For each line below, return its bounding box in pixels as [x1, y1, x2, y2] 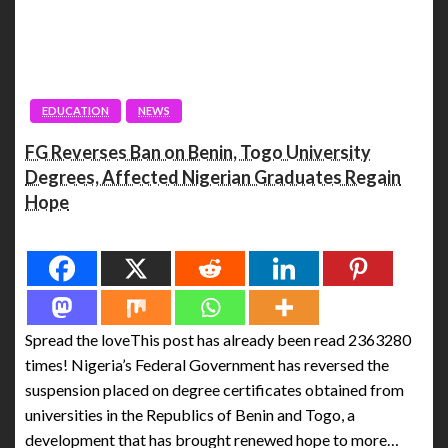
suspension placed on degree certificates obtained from [25, 379, 404, 399]
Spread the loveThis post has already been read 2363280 [25, 329, 411, 349]
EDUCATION [42, 103, 109, 117]
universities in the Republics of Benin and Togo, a [25, 404, 355, 424]
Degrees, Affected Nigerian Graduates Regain [25, 165, 401, 188]
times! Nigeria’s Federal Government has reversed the [25, 354, 389, 374]
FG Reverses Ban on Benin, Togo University [25, 140, 371, 163]
